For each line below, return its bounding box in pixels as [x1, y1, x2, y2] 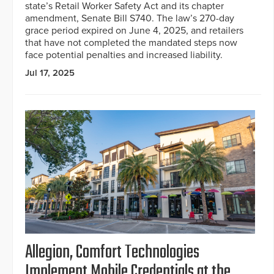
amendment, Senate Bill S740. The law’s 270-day [25, 12, 234, 24]
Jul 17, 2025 [25, 67, 75, 78]
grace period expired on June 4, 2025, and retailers [25, 24, 243, 37]
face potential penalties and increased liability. [25, 48, 223, 61]
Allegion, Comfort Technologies [25, 239, 199, 267]
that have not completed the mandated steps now [25, 36, 237, 49]
